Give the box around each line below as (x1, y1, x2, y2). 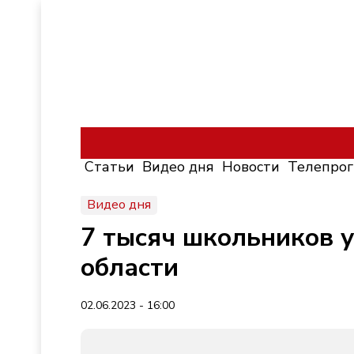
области (81, 250, 179, 284)
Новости (222, 157, 280, 176)
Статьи (85, 157, 134, 176)
